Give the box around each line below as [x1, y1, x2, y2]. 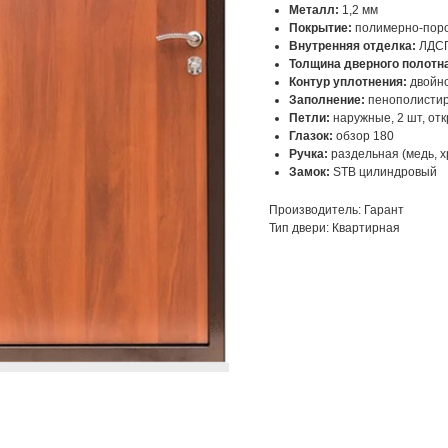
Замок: [289, 165, 330, 180]
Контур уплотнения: [289, 75, 407, 90]
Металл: [289, 3, 342, 18]
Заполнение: [289, 93, 365, 108]
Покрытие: [289, 21, 355, 36]
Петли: [289, 111, 333, 126]
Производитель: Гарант [269, 203, 404, 218]
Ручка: [289, 147, 328, 162]
